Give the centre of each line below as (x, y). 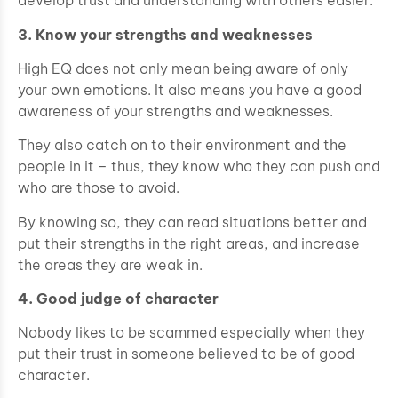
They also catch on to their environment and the (182, 145)
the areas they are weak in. (110, 264)
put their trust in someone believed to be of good (186, 354)
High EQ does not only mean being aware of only (183, 68)
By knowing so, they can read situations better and (192, 222)
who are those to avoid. (99, 188)
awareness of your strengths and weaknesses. (175, 111)
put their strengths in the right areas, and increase (189, 243)
